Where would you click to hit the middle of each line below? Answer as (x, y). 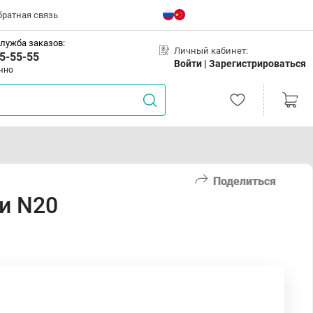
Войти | (191, 63)
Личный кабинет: (211, 50)
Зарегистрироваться (257, 63)
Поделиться (245, 181)
